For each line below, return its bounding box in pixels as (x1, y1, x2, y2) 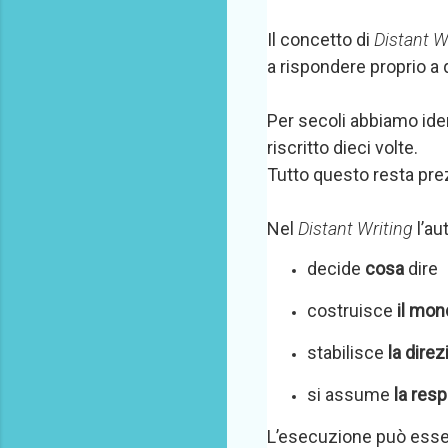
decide (307, 258, 365, 279)
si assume (307, 384, 394, 405)
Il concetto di (267, 29, 374, 50)
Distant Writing (298, 218, 413, 239)
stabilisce (307, 342, 388, 363)
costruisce (307, 300, 397, 321)
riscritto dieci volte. (267, 137, 418, 158)
